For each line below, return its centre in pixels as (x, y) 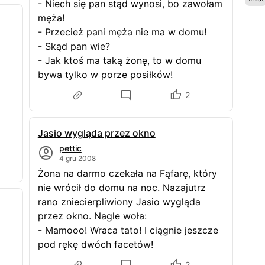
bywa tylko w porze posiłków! (105, 75)
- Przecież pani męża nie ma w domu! (122, 32)
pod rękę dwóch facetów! (95, 244)
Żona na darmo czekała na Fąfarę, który (127, 173)
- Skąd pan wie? (74, 46)
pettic (70, 148)
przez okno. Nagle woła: (92, 216)
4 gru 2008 (77, 158)
